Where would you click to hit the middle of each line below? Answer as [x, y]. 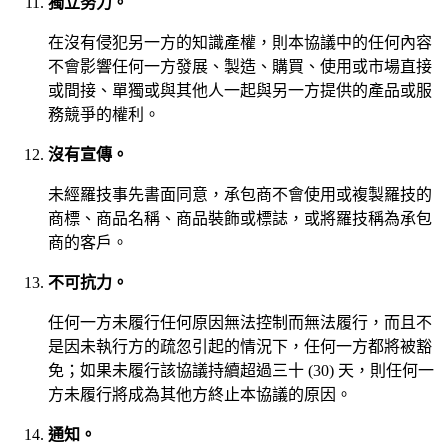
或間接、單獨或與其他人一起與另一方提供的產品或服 [240, 90]
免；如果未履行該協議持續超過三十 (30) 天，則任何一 [241, 370]
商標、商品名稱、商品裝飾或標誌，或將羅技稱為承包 [240, 218]
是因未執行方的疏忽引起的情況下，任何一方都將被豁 [240, 346]
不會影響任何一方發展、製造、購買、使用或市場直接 [240, 66]
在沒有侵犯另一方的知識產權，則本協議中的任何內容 [240, 42]
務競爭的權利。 [104, 114]
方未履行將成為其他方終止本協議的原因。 [200, 394]
